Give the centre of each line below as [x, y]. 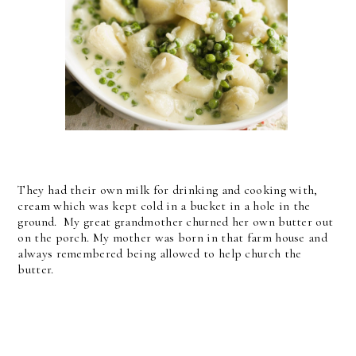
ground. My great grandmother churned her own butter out [176, 222]
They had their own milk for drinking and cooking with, [168, 190]
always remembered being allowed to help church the [160, 253]
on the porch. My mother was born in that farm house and [174, 238]
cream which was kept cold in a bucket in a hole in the [164, 206]
